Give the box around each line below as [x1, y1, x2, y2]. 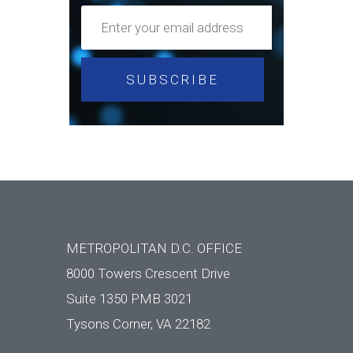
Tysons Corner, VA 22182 [66, 315, 211, 332]
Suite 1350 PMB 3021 [66, 290, 193, 307]
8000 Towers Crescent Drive [66, 265, 231, 281]
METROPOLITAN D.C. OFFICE [66, 240, 243, 256]
